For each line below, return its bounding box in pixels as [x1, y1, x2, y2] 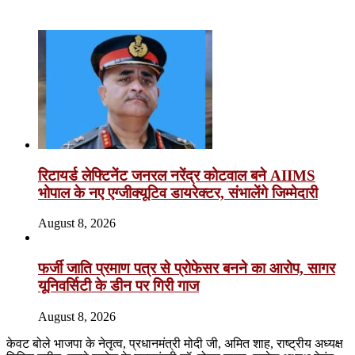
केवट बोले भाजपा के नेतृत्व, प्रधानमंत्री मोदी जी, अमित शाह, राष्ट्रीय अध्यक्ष [6, 336, 343, 350]
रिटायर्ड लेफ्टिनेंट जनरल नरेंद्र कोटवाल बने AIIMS [38, 166, 315, 184]
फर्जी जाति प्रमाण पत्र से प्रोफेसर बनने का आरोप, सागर [38, 259, 335, 277]
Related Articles [6, 2, 86, 17]
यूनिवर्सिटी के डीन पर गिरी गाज [38, 277, 199, 294]
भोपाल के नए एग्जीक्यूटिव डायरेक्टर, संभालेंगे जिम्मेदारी [38, 184, 318, 201]
